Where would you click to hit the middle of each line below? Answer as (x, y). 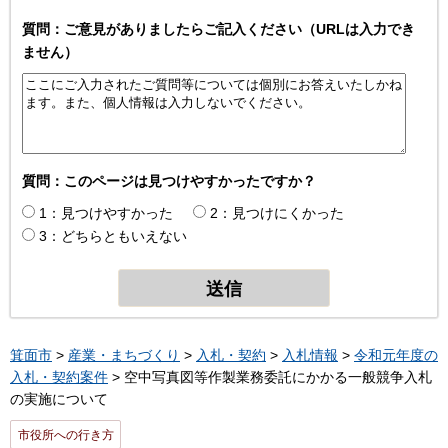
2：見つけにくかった (277, 212)
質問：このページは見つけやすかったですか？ (169, 180)
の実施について (59, 399)
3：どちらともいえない (113, 235)
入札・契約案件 (59, 377)
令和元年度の (396, 355)
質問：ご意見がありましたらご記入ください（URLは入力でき (218, 28)
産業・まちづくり (124, 355)
